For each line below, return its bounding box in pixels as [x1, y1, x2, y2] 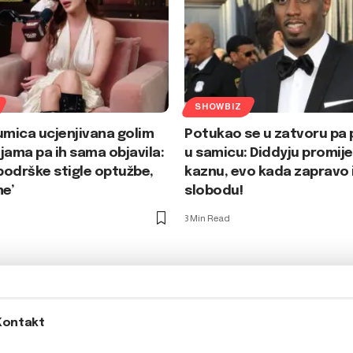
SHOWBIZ [195, 102, 242, 112]
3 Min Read [184, 212, 230, 224]
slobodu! [184, 184, 243, 198]
